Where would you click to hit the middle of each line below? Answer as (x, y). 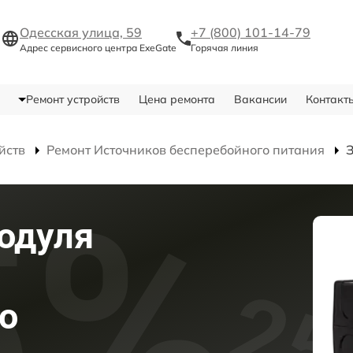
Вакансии (260, 100)
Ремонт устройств (72, 100)
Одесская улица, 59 (81, 33)
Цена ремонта (176, 100)
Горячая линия (225, 48)
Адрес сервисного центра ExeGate (98, 48)
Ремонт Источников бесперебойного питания (186, 150)
